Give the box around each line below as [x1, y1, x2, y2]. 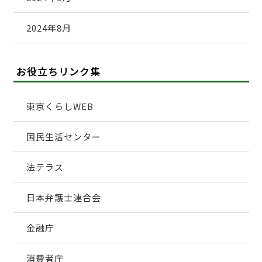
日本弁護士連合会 [26, 191, 101, 204]
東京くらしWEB [26, 100, 94, 113]
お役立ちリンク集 [16, 63, 101, 78]
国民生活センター [26, 130, 101, 143]
